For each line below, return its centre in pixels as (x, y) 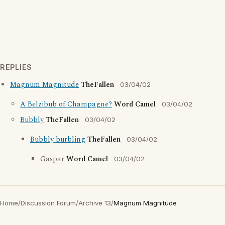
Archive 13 (95, 203)
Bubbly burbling (58, 140)
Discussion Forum (48, 203)
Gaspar (53, 159)
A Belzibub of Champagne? (66, 105)
